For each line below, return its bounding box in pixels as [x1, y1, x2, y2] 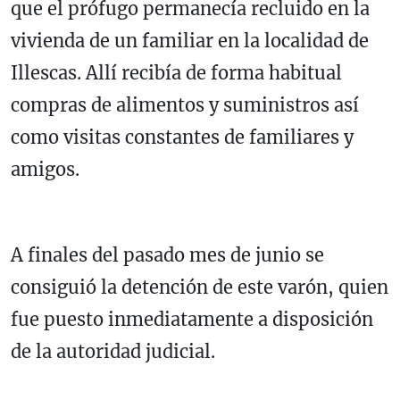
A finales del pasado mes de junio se [11, 244, 324, 267]
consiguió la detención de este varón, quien [11, 276, 388, 299]
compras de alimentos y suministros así [11, 94, 359, 117]
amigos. [11, 158, 88, 181]
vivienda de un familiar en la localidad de [11, 29, 369, 53]
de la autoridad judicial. [11, 340, 215, 363]
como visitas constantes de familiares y [11, 126, 354, 149]
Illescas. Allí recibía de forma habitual [11, 62, 342, 85]
